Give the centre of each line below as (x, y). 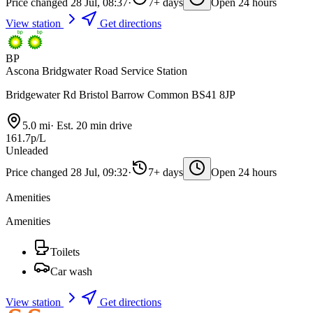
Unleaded (27, 151)
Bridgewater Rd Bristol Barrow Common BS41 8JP (121, 95)
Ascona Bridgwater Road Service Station (96, 71)
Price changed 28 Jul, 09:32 (67, 173)
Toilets (65, 252)
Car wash (71, 272)
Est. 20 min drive (93, 126)
